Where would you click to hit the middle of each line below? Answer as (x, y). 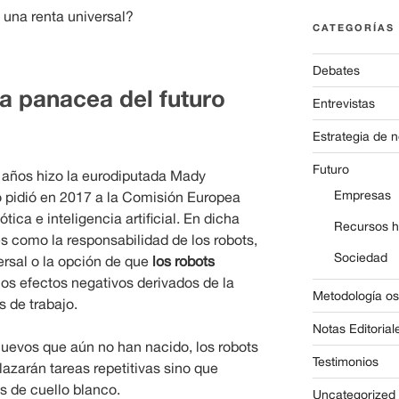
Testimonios (345, 361)
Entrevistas (343, 103)
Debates (336, 70)
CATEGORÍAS (353, 27)
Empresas (362, 195)
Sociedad (360, 257)
